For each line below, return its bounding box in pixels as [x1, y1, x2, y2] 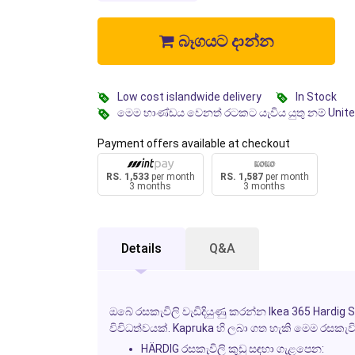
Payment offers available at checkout [97, 136, 290, 150]
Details [120, 240, 162, 256]
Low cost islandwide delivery [116, 90, 261, 103]
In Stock [295, 90, 337, 103]
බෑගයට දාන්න [174, 31, 273, 51]
